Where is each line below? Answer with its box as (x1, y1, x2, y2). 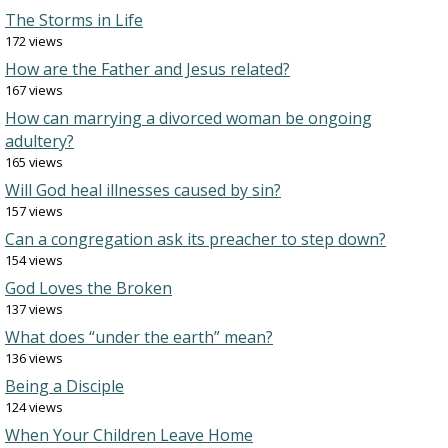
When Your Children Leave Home (5, 424, 253, 446)
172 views (5, 32, 63, 50)
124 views (5, 398, 63, 416)
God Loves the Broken (5, 277, 172, 299)
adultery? (5, 130, 74, 152)
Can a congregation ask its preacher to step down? (5, 228, 386, 250)
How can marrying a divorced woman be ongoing (5, 107, 372, 129)
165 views (5, 153, 63, 171)
